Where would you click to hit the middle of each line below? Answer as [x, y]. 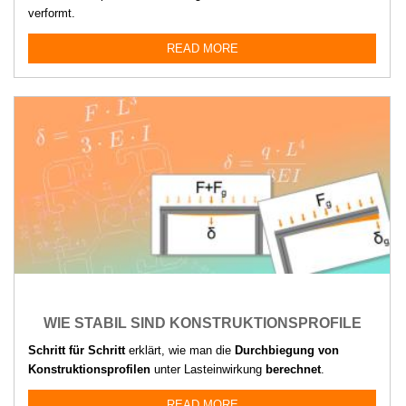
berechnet [293, 369]
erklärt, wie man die [180, 350]
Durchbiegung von [287, 350]
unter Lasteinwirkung [208, 369]
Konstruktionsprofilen [89, 369]
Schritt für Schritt [77, 350]
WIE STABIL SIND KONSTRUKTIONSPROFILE [202, 323]
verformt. [52, 13]
